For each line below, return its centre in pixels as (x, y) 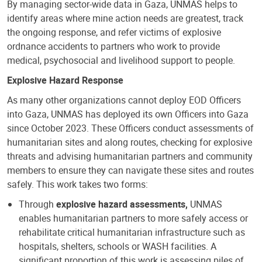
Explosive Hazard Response (65, 80)
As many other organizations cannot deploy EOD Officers (124, 100)
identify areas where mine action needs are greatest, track (125, 18)
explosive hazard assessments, (122, 204)
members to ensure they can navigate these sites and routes (130, 170)
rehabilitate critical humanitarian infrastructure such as (132, 232)
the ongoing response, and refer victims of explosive (114, 32)
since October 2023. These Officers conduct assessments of (130, 128)
